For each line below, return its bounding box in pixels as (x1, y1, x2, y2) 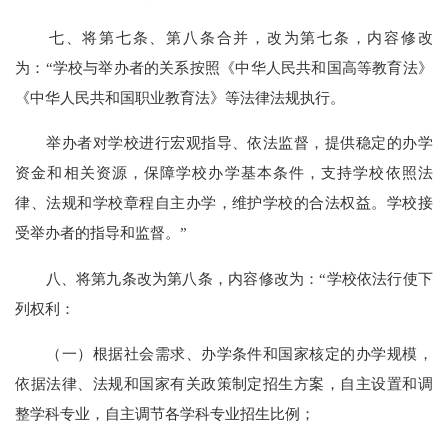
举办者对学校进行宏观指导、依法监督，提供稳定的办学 (15, 134, 433, 152)
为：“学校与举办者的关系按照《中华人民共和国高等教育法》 (15, 59, 433, 77)
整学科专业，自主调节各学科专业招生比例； (15, 404, 316, 422)
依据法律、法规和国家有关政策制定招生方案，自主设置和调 (15, 374, 433, 392)
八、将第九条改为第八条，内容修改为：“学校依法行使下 (15, 269, 433, 287)
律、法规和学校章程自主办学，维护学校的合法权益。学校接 (15, 194, 433, 212)
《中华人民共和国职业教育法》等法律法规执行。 (15, 89, 346, 107)
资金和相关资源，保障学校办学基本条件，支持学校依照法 (15, 164, 433, 182)
